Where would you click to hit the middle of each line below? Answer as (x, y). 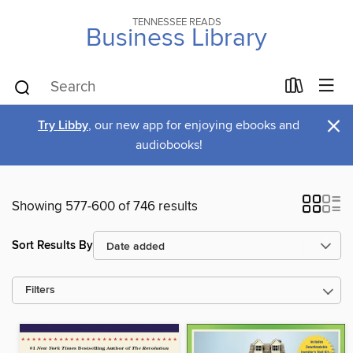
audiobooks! (169, 145)
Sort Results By (52, 245)
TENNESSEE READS (176, 22)
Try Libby (63, 126)
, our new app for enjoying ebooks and (194, 125)
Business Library (176, 39)
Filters (40, 290)
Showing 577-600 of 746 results (105, 206)
